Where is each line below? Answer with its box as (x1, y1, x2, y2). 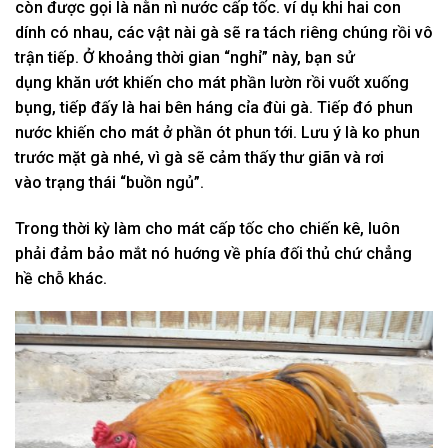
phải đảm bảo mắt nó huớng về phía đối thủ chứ (15, 243, 366, 263)
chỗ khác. (33, 268, 107, 288)
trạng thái (46, 172, 116, 192)
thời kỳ (63, 218, 110, 238)
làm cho (114, 218, 173, 238)
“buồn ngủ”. (116, 172, 204, 192)
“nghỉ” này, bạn (220, 47, 336, 67)
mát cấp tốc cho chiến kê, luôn (173, 218, 400, 238)
